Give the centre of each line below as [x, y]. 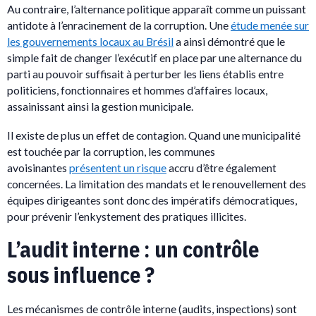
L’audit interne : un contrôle [133, 249]
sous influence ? [81, 274]
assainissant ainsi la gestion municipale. [100, 106]
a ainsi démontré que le [229, 41]
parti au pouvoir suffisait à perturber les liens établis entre [145, 73]
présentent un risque [118, 167]
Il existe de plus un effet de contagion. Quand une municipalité [154, 135]
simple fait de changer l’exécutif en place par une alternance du [154, 57]
